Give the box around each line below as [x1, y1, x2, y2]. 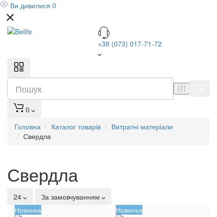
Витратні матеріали [111, 122, 173, 131]
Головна [15, 122, 41, 131]
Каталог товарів [51, 122, 101, 131]
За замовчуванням [41, 192, 102, 201]
